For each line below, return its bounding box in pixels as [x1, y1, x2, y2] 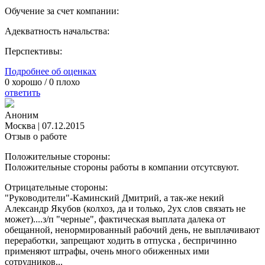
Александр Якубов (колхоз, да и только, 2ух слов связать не [5, 203, 245, 214]
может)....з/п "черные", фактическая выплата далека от [5, 214, 225, 225]
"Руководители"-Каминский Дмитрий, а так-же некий [5, 193, 224, 203]
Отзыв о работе [5, 131, 67, 142]
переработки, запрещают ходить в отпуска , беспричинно [5, 235, 237, 246]
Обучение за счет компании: [5, 6, 119, 17]
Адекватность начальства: [5, 26, 109, 37]
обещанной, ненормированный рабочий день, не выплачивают [5, 225, 260, 235]
